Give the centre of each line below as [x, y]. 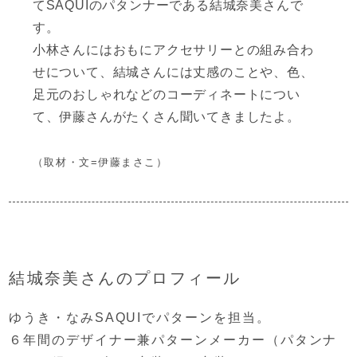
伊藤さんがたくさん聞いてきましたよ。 [180, 117]
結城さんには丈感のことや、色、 [213, 72]
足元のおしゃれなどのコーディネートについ [166, 94]
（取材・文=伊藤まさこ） [100, 162]
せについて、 [73, 72]
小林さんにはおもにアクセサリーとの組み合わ [173, 50]
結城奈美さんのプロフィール [125, 278]
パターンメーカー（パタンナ [245, 340]
